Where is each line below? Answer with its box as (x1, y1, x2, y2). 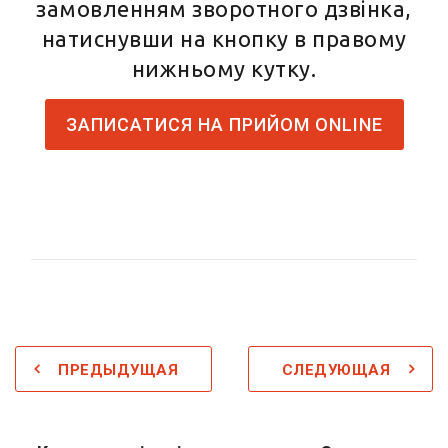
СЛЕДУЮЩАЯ (281, 361, 390, 380)
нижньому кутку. (131, 56, 317, 82)
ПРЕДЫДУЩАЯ (58, 361, 178, 380)
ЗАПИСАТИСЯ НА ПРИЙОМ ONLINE (65, 114, 383, 136)
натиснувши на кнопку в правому (41, 26, 407, 52)
